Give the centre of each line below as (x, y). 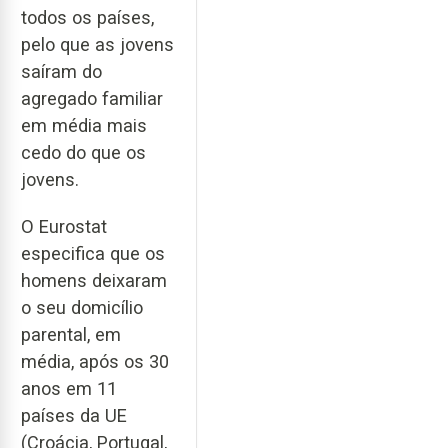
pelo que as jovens (97, 45)
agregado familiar (92, 99)
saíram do (61, 72)
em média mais (84, 126)
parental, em (71, 334)
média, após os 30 (95, 361)
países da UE (74, 415)
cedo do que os (83, 153)
